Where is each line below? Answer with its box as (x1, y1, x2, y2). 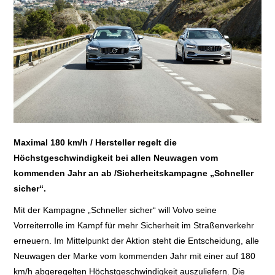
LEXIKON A (26, 50, 79, 64)
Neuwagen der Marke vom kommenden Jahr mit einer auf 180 (14, 251, 256, 261)
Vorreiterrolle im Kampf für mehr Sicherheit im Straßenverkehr (14, 220, 255, 231)
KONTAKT (26, 112, 74, 126)
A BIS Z (26, 81, 61, 95)
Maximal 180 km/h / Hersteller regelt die (14, 137, 177, 148)
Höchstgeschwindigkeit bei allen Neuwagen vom (14, 153, 219, 163)
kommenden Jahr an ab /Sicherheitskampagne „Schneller (14, 168, 254, 179)
